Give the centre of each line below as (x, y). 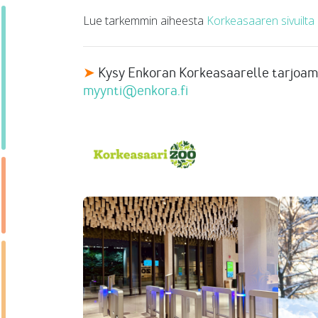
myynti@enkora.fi (137, 91)
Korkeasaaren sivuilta (261, 21)
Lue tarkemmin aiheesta (145, 21)
